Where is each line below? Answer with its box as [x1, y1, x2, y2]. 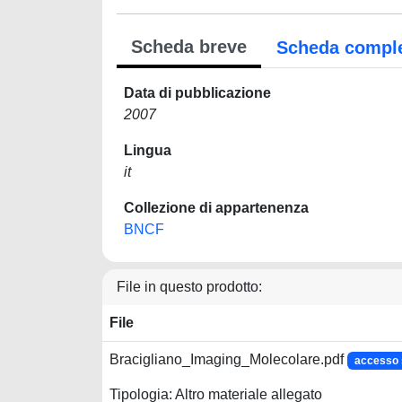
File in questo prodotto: [117, 279, 262, 294]
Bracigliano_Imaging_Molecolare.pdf [109, 352, 347, 367]
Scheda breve [131, 37, 247, 57]
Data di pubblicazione [124, 85, 271, 100]
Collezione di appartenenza [124, 200, 309, 215]
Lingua [124, 143, 171, 158]
